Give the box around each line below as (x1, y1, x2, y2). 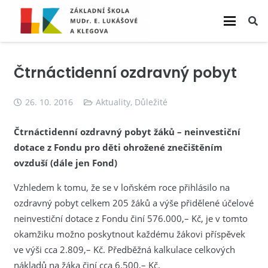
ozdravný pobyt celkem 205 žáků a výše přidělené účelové (13, 196, 254, 209)
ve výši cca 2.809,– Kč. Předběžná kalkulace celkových (13, 243, 235, 255)
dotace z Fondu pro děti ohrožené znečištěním (13, 141, 223, 153)
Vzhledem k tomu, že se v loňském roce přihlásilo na (13, 181, 230, 193)
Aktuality (96, 97, 131, 108)
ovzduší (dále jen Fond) (13, 156, 117, 169)
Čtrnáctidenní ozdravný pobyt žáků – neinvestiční (13, 125, 240, 138)
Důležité (135, 97, 168, 108)
